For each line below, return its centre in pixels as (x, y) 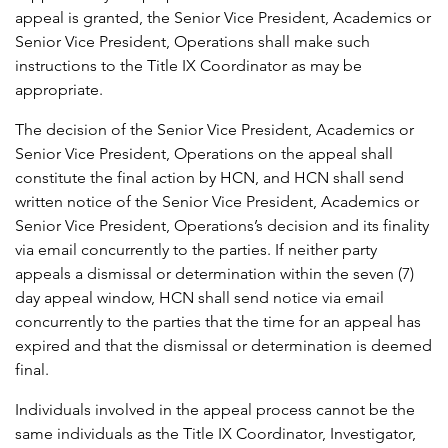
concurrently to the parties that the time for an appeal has (218, 322)
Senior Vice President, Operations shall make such (192, 42)
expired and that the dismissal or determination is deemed (223, 346)
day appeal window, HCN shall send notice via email (199, 298)
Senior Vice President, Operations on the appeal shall (204, 154)
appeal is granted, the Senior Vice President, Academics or (223, 18)
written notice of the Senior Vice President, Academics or (217, 202)
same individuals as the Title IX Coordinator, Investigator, (215, 434)
